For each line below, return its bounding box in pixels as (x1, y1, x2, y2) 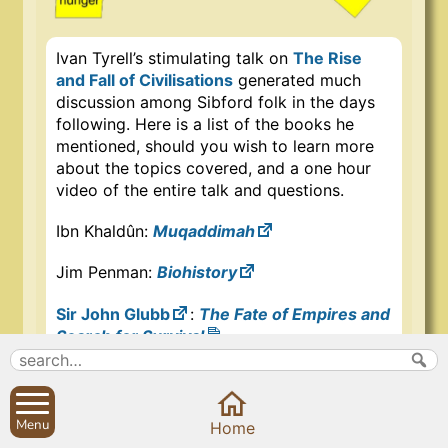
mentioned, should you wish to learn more (56, 136, 374, 157)
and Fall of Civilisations (56, 70, 233, 91)
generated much (233, 70, 361, 91)
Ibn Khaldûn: (56, 221, 153, 242)
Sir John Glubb (56, 303, 170, 324)
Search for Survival (56, 325, 204, 346)
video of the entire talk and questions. (56, 180, 344, 201)
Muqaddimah (153, 221, 255, 242)
